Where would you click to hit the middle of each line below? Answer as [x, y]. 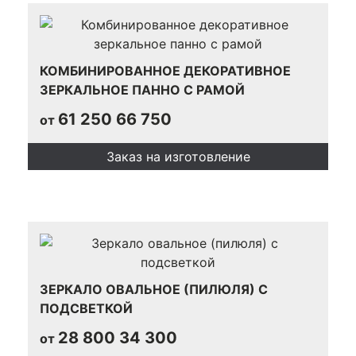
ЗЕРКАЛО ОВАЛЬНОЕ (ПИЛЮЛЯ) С [154, 289]
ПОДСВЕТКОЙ [86, 308]
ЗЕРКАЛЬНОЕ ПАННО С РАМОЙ [142, 89]
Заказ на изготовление [178, 156]
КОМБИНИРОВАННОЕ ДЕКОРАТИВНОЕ [165, 70]
